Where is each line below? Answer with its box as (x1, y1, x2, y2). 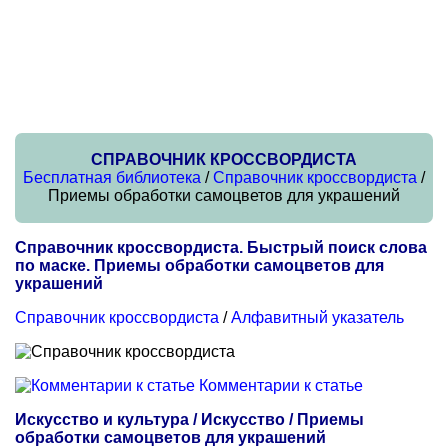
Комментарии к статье (199, 377, 363, 394)
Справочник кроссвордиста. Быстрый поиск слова (15, 239, 427, 256)
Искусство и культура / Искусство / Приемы (15, 411, 364, 428)
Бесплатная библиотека (23, 169, 201, 186)
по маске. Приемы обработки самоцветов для (15, 257, 384, 274)
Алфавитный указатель (231, 309, 404, 326)
